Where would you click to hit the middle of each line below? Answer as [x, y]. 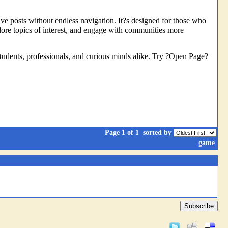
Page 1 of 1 [123, 132]
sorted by [157, 132]
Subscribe [199, 206]
